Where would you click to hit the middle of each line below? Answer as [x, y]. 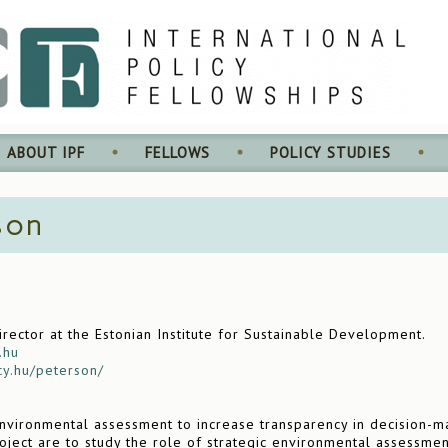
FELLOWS [177, 152]
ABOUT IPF [45, 152]
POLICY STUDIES [330, 152]
